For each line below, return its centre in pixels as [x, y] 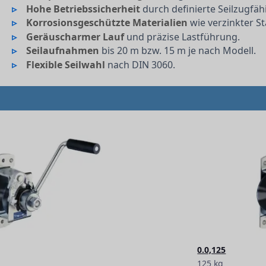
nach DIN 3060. [140, 64]
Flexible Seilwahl [66, 64]
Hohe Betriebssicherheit [83, 9]
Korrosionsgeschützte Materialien [107, 23]
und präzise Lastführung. [182, 37]
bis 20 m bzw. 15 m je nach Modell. [178, 51]
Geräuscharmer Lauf [75, 37]
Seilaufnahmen [63, 51]
